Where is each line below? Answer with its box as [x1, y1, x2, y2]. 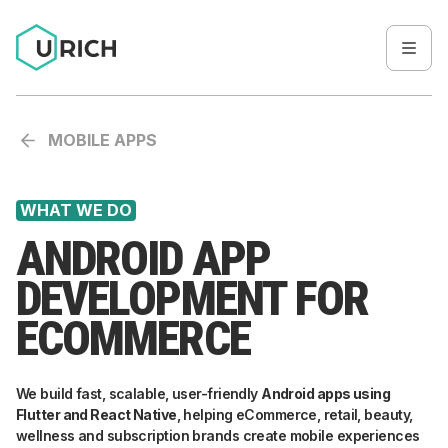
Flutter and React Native [16, 406, 177, 423]
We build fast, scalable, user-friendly [16, 385, 262, 402]
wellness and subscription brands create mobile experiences [16, 427, 420, 444]
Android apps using [261, 385, 391, 402]
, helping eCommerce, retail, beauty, [176, 406, 413, 423]
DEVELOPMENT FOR [16, 270, 369, 327]
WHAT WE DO [20, 200, 132, 220]
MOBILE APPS [48, 130, 157, 150]
